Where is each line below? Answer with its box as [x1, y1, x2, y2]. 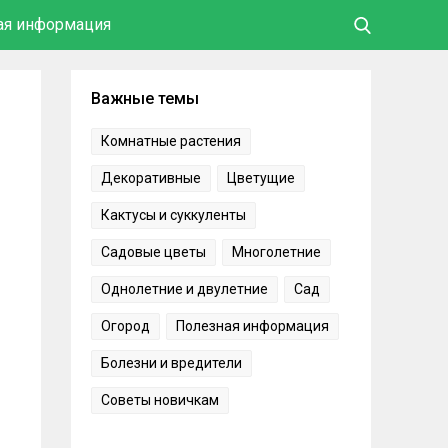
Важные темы [91, 89, 199, 108]
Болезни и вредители [101, 355, 242, 371]
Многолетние [232, 244, 321, 260]
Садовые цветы [101, 244, 206, 260]
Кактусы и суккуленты [101, 207, 246, 223]
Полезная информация [176, 318, 329, 334]
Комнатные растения [101, 133, 241, 149]
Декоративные [101, 170, 201, 186]
